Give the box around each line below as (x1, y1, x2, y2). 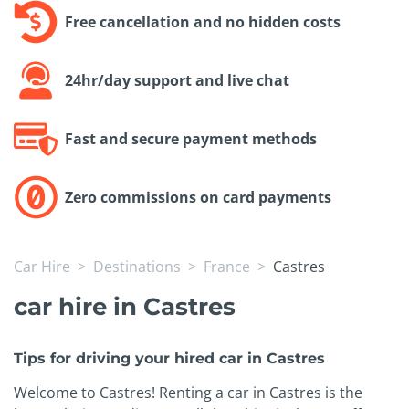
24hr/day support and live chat (65, 70, 289, 91)
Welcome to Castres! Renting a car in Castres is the (14, 383, 362, 404)
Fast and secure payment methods (65, 129, 317, 150)
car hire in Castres (14, 291, 236, 322)
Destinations (93, 257, 181, 278)
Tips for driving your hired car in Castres (14, 350, 325, 368)
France (204, 257, 250, 278)
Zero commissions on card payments (65, 187, 331, 208)
